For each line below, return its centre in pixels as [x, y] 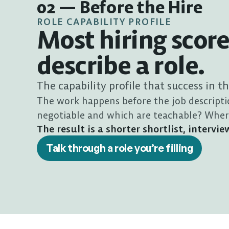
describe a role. [121, 65]
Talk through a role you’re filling [120, 148]
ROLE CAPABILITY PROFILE [104, 22]
